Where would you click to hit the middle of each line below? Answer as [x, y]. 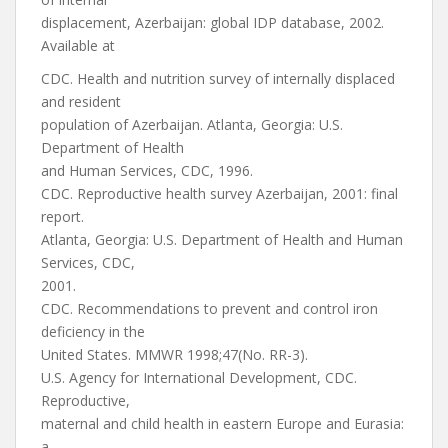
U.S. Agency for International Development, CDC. [199, 377]
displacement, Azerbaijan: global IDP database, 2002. [212, 22]
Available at [78, 45]
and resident [81, 101]
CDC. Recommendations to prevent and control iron [209, 308]
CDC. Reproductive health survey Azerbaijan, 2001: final [219, 193]
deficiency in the [93, 331]
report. [62, 216]
